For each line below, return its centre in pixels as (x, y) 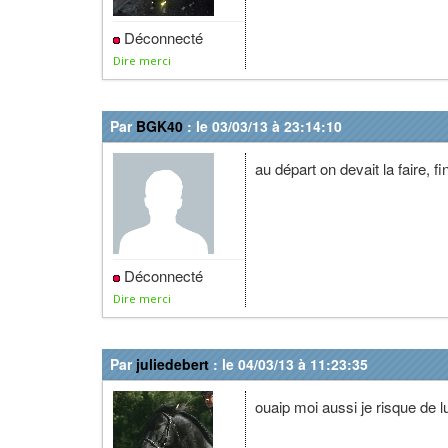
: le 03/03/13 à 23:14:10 (262, 126)
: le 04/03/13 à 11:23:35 (288, 364)
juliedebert (172, 364)
